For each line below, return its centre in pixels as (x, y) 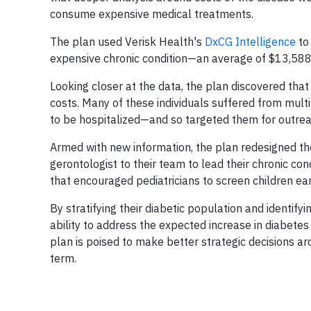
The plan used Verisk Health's (127, 42)
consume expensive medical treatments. (152, 14)
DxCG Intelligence (252, 42)
